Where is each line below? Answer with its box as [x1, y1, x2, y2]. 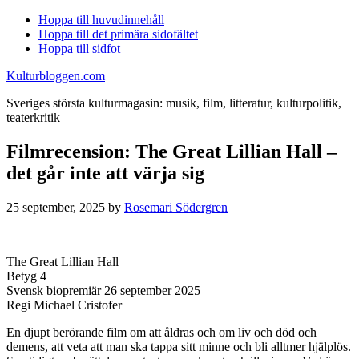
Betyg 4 [6, 268, 46, 283]
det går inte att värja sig [6, 162, 204, 184]
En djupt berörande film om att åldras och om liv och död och [6, 325, 317, 339]
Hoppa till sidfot [38, 42, 120, 55]
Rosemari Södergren [124, 200, 228, 214]
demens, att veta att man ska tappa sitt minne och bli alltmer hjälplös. [6, 339, 351, 353]
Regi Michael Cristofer [6, 297, 122, 312]
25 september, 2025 [6, 200, 105, 214]
